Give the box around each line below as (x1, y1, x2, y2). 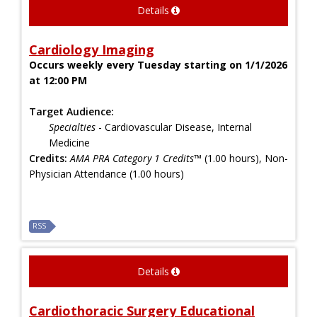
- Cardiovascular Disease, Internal (96, 120, 252, 134)
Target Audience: (29, 104, 114, 118)
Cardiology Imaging (29, 40, 154, 58)
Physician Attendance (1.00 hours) (29, 166, 184, 180)
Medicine (49, 135, 93, 149)
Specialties (49, 120, 96, 134)
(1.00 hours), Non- (202, 151, 288, 165)
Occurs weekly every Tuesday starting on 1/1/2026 (29, 57, 287, 71)
